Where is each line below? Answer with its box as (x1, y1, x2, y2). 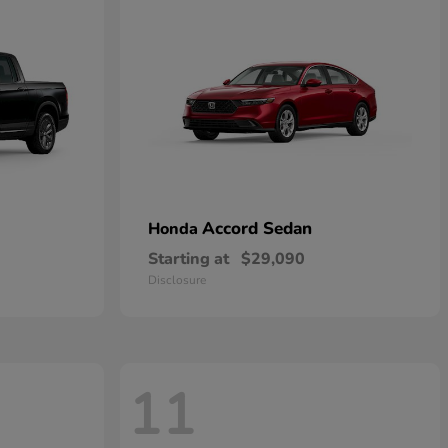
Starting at (148, 248, 229, 271)
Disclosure (148, 272, 206, 289)
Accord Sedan (202, 217, 312, 241)
